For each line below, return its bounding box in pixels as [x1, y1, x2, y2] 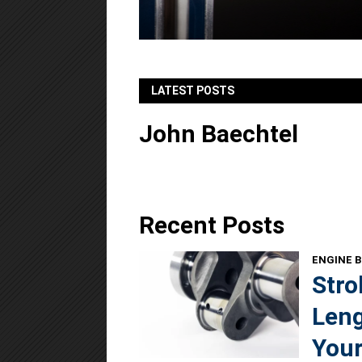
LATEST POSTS [151, 84, 234, 97]
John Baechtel [139, 120, 298, 148]
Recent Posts [139, 211, 284, 239]
